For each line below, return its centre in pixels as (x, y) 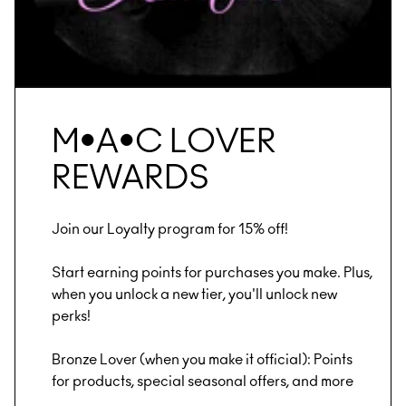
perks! (71, 317)
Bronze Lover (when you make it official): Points (202, 360)
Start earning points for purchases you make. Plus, (212, 273)
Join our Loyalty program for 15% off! (170, 230)
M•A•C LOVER (164, 143)
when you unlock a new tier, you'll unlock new (194, 295)
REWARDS (130, 179)
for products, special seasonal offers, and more (203, 382)
